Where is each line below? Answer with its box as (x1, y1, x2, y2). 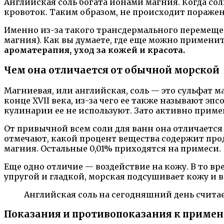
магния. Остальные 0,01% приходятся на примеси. (4, 143, 221, 153)
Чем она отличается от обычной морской (4, 64, 219, 76)
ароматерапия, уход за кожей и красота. (4, 45, 185, 55)
